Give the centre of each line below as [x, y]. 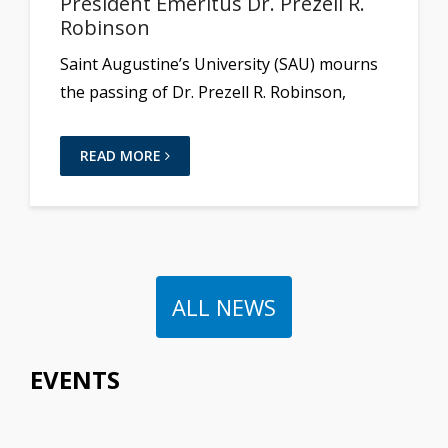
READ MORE [122, 156]
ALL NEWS [224, 307]
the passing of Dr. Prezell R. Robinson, [203, 92]
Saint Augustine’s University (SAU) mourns [219, 64]
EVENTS [75, 380]
